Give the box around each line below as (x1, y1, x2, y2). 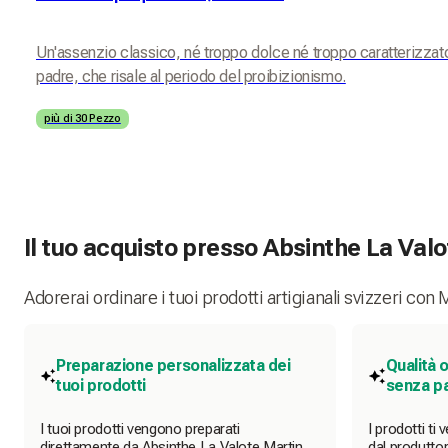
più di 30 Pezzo (44, 111, 121, 125)
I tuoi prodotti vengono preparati (40, 420, 240, 439)
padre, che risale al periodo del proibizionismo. (36, 66, 346, 86)
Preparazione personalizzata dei (56, 356, 291, 376)
